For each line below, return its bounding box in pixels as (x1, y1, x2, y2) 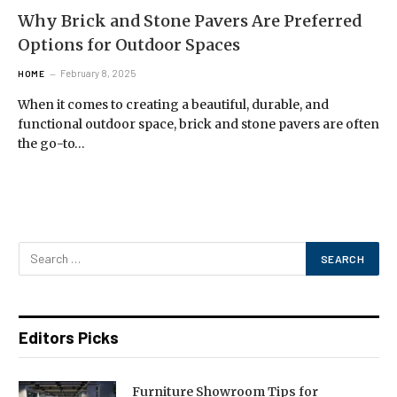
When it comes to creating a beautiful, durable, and (18, 96, 329, 113)
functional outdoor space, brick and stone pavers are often (18, 115, 379, 132)
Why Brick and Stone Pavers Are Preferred (18, 10, 362, 31)
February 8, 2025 (60, 66, 136, 79)
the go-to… (18, 135, 85, 152)
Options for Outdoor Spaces (18, 34, 240, 55)
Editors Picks (19, 326, 119, 347)
